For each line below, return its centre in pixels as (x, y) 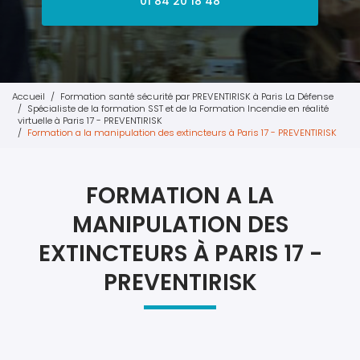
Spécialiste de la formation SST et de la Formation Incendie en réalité (178, 109)
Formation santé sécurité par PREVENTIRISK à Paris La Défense (197, 97)
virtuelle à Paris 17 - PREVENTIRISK (90, 121)
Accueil (29, 97)
